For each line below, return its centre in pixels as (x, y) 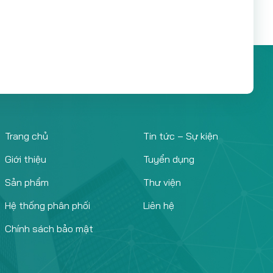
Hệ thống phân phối (48, 205)
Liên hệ (158, 205)
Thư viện (162, 182)
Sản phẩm (27, 182)
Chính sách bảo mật (49, 229)
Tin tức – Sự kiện (180, 136)
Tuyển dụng (168, 159)
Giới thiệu (26, 159)
